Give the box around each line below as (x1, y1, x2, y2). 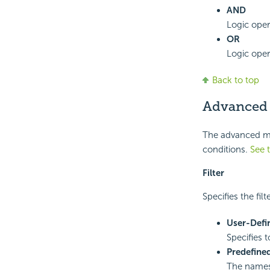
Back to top (212, 74, 259, 86)
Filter (202, 167, 224, 178)
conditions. (202, 143, 250, 155)
